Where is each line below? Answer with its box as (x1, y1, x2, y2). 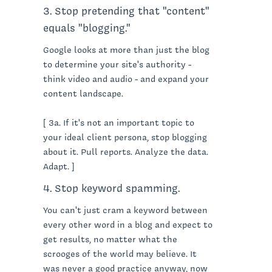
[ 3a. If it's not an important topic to (43, 116, 194, 129)
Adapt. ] (43, 160, 75, 172)
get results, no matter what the (43, 233, 177, 245)
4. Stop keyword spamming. (43, 180, 180, 195)
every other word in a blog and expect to (43, 218, 212, 231)
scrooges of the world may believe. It (43, 247, 197, 260)
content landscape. (43, 87, 126, 100)
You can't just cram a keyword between (43, 203, 208, 216)
